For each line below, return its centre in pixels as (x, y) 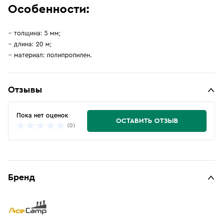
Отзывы (25, 90)
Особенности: (49, 9)
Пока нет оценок (42, 115)
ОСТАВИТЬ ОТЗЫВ (147, 121)
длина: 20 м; (33, 44)
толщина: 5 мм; (37, 33)
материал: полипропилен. (53, 55)
